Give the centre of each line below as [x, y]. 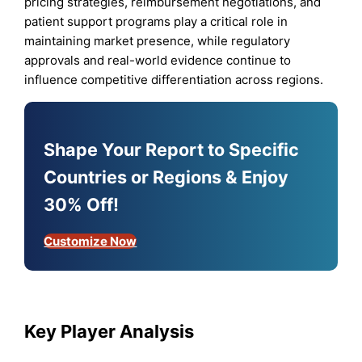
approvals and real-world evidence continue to [158, 60]
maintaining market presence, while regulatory [158, 40]
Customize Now [90, 242]
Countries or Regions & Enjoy [166, 177]
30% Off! [82, 204]
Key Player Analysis [109, 331]
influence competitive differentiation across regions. [174, 79]
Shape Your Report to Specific [172, 149]
